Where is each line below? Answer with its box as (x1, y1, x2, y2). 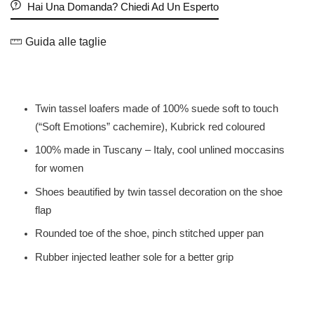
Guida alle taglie (25, 36, 107, 48)
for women (35, 163, 83, 175)
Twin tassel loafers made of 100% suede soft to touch (35, 103, 278, 115)
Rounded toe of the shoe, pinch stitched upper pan (35, 228, 264, 240)
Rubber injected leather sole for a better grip (35, 251, 233, 263)
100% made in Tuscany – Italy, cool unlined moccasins (35, 144, 285, 156)
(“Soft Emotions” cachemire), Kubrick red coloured (35, 121, 265, 133)
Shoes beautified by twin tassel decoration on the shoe (35, 186, 282, 198)
